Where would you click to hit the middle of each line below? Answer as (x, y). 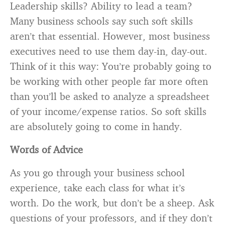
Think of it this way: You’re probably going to (111, 66)
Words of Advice (46, 149)
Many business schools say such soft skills (101, 21)
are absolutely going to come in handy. (96, 126)
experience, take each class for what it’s (97, 188)
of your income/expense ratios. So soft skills (108, 111)
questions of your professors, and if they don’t (111, 218)
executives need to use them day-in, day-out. (109, 51)
